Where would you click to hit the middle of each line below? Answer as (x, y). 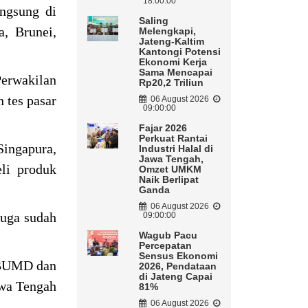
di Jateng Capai (175, 277)
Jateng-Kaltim (171, 42)
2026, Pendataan (177, 266)
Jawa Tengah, (171, 159)
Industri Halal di (176, 149)
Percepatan (165, 246)
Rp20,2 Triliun (171, 83)
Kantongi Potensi (179, 52)
